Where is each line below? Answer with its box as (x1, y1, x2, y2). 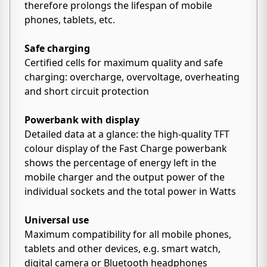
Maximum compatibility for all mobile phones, (24, 228, 231, 241)
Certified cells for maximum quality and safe (24, 56, 223, 69)
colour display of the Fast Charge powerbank (24, 142, 227, 155)
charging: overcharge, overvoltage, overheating (24, 70, 240, 83)
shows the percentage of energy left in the (24, 156, 216, 169)
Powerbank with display (24, 113, 139, 126)
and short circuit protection (24, 85, 149, 98)
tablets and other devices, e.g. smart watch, (24, 242, 221, 255)
